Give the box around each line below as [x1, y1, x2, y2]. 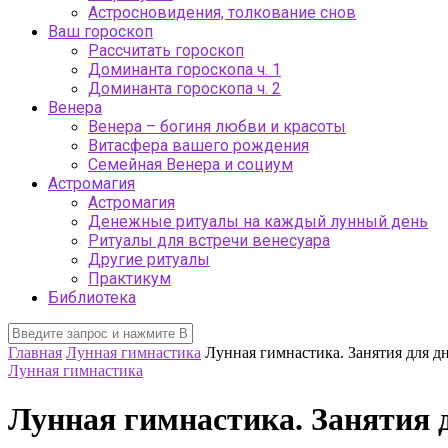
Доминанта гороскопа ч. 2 [88, 78, 281, 98]
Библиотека [48, 287, 136, 307]
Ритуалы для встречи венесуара [88, 230, 330, 250]
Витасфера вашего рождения [88, 135, 309, 155]
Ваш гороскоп [48, 21, 153, 41]
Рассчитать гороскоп [88, 40, 244, 60]
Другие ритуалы [88, 249, 210, 269]
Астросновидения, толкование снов [88, 2, 356, 22]
